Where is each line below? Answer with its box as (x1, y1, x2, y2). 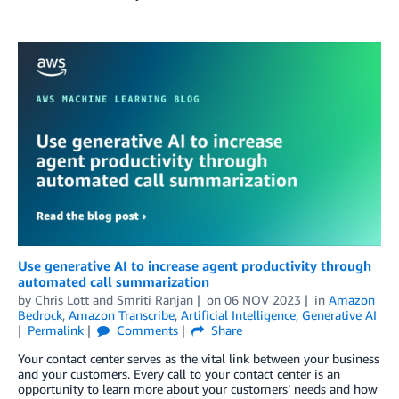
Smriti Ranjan (117, 291, 193, 307)
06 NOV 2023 (224, 291, 301, 307)
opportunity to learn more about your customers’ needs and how (18, 380, 378, 396)
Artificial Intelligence (181, 306, 296, 322)
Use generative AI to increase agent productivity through (18, 256, 371, 273)
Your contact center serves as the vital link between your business (18, 350, 379, 366)
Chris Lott (35, 291, 89, 307)
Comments (112, 322, 178, 338)
